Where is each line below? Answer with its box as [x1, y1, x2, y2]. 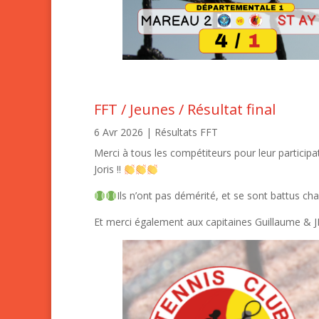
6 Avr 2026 [94, 125, 143, 140]
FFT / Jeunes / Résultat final [94, 100, 276, 120]
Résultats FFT [155, 125, 218, 140]
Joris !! [94, 162, 124, 177]
